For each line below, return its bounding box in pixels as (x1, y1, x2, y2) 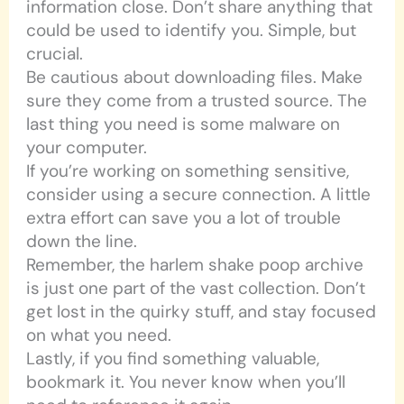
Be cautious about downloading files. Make (26, 66, 363, 89)
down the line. (26, 230, 138, 253)
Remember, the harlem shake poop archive (26, 253, 364, 277)
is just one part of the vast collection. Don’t (26, 277, 366, 300)
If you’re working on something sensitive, (26, 160, 350, 183)
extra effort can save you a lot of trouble (26, 207, 342, 230)
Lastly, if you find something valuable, (26, 347, 320, 371)
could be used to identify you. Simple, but (26, 19, 357, 42)
